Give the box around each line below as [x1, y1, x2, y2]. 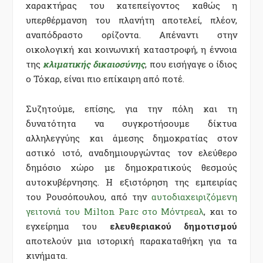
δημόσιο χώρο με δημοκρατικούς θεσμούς [26, 161, 237, 173]
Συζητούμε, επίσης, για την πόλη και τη [26, 102, 237, 114]
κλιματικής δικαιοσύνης [43, 58, 146, 70]
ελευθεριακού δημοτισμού [109, 220, 238, 232]
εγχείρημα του [26, 220, 110, 232]
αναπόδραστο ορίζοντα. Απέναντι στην [26, 28, 237, 41]
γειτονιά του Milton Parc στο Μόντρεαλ [26, 205, 204, 217]
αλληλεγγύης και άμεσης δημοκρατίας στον [26, 131, 237, 144]
